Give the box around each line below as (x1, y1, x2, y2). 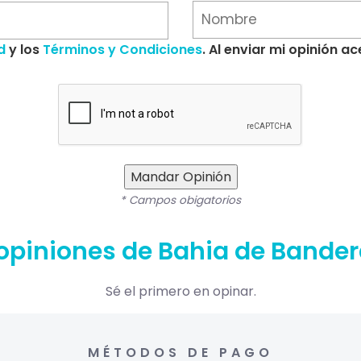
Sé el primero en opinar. (105, 282, 256, 301)
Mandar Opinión (130, 168, 231, 187)
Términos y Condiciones (43, 40, 202, 60)
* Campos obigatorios (120, 193, 241, 209)
